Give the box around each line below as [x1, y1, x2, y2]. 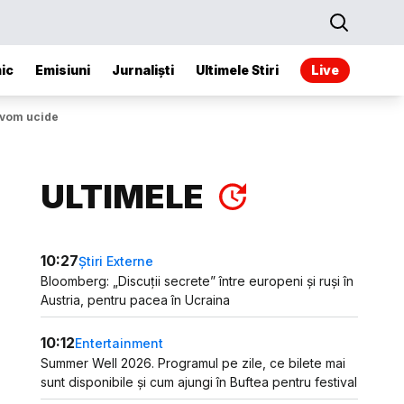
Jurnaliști [112, 62, 174, 78]
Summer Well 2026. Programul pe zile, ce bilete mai [41, 355, 346, 371]
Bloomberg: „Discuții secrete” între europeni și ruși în [41, 273, 354, 289]
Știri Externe [78, 252, 154, 269]
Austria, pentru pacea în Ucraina [41, 292, 231, 308]
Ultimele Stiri [196, 62, 279, 78]
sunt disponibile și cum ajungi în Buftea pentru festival [41, 374, 358, 390]
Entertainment [75, 335, 164, 351]
